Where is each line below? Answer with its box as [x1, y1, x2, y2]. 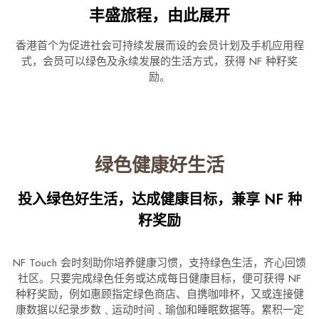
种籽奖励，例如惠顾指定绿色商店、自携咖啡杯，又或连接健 [15, 286, 304, 303]
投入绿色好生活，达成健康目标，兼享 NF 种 [17, 189, 302, 211]
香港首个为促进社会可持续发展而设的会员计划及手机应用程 [15, 38, 304, 54]
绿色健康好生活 [95, 152, 224, 179]
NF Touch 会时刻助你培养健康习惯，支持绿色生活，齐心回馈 [13, 255, 306, 271]
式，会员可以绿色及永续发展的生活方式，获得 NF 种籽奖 [21, 53, 298, 70]
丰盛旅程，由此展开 [89, 4, 230, 27]
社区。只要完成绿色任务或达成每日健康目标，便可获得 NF [18, 271, 301, 287]
